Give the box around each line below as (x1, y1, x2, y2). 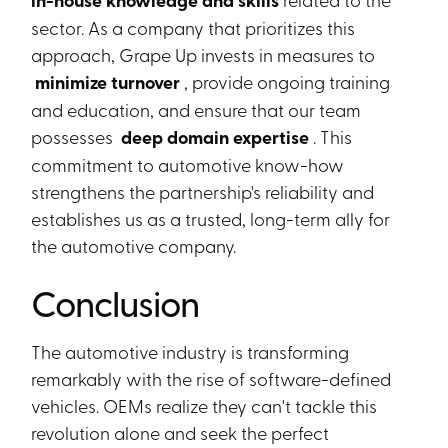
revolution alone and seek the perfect (31, 420, 330, 444)
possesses (31, 124, 118, 148)
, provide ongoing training (184, 69, 391, 93)
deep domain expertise (117, 124, 314, 150)
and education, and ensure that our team (31, 97, 362, 121)
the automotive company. (31, 233, 237, 257)
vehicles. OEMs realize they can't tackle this (31, 393, 378, 417)
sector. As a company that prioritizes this (31, 15, 356, 39)
